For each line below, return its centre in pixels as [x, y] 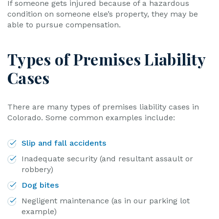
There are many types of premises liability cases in [103, 107]
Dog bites [40, 185]
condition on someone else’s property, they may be [103, 14]
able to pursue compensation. [64, 25]
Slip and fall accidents [64, 143]
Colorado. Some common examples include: [91, 118]
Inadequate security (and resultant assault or [107, 159]
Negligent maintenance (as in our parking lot [106, 201]
